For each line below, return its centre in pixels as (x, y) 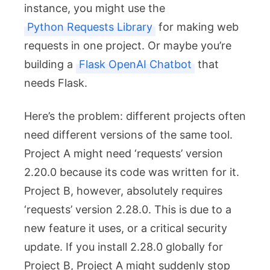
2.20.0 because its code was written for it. (132, 172)
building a (50, 64)
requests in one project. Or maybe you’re (128, 45)
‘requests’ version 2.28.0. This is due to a (128, 209)
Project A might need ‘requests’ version (124, 153)
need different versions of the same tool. (128, 134)
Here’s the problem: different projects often (135, 116)
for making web (197, 27)
